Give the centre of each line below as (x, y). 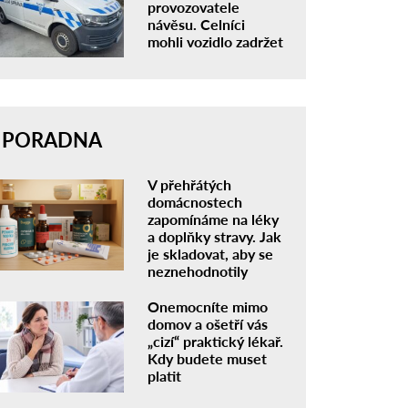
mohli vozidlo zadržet (216, 41)
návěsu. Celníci (197, 24)
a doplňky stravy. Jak (215, 237)
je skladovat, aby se (211, 254)
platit (165, 376)
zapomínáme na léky (214, 219)
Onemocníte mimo (208, 307)
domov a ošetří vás (208, 324)
